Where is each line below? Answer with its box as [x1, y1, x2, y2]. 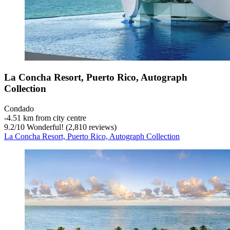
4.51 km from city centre [7, 113, 86, 122]
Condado [4, 104, 34, 113]
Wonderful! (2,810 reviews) [25, 122, 117, 131]
